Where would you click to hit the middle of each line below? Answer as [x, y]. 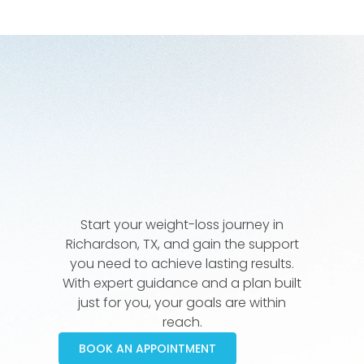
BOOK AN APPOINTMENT [147, 349]
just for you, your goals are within [182, 303]
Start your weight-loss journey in [182, 225]
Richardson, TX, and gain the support [182, 245]
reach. [182, 323]
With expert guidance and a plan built [182, 284]
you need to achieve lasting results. [182, 264]
